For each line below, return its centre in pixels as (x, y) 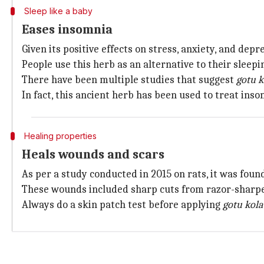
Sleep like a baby (58, 11)
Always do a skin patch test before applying (122, 205)
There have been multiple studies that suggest (129, 80)
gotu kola (243, 205)
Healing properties (60, 136)
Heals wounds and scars (93, 154)
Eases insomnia (67, 29)
